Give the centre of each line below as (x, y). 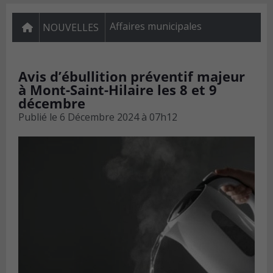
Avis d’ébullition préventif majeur (132, 76)
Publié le (38, 117)
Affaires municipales (156, 27)
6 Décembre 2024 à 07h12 (119, 117)
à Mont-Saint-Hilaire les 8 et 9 (118, 90)
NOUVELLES (71, 28)
